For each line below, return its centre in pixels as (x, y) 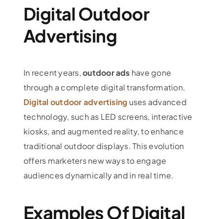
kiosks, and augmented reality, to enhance (103, 131)
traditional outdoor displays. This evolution (104, 146)
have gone (151, 73)
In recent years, (53, 73)
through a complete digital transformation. (104, 88)
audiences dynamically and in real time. (99, 175)
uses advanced (157, 102)
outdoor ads (106, 73)
